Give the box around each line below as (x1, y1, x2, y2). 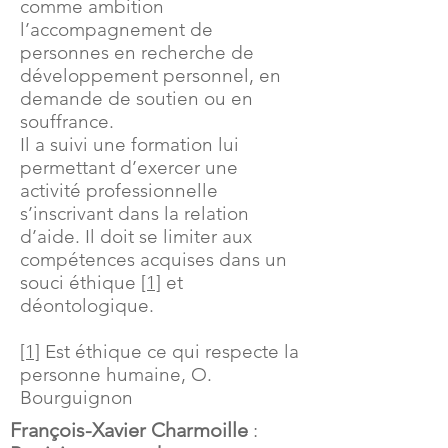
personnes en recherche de (20, 41, 254, 64)
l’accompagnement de (20, 18, 213, 41)
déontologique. (20, 294, 154, 317)
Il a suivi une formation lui (20, 133, 239, 156)
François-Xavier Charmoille (10, 418, 248, 442)
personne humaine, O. (20, 363, 212, 386)
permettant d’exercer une (20, 156, 238, 179)
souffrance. (20, 110, 114, 133)
